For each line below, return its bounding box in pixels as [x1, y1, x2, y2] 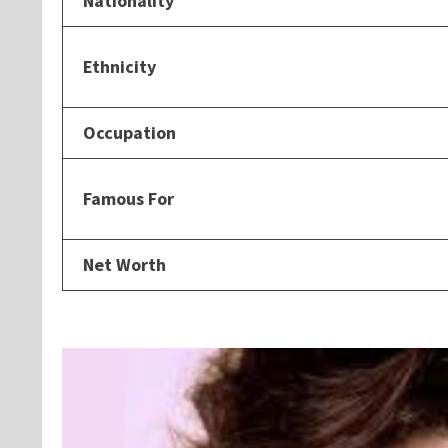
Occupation [83, 120, 176, 144]
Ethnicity [83, 54, 156, 78]
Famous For [83, 186, 174, 210]
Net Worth [83, 252, 166, 276]
